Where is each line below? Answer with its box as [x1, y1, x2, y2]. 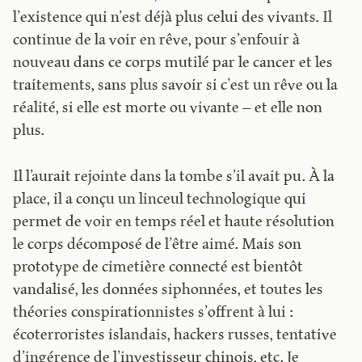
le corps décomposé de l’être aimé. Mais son [13, 236, 302, 254]
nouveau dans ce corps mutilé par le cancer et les [13, 54, 334, 72]
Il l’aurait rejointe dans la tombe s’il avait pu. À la [13, 168, 335, 186]
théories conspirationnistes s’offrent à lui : [13, 304, 294, 322]
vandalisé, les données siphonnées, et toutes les [13, 281, 324, 299]
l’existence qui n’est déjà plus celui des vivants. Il [13, 9, 333, 27]
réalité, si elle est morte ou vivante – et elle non [13, 99, 323, 117]
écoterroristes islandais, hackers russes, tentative [13, 326, 338, 344]
